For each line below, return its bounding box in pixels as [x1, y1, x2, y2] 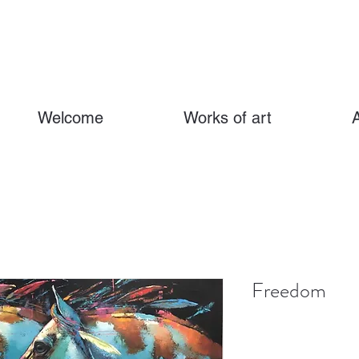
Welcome [38, 108, 103, 127]
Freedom [252, 276, 326, 305]
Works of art [184, 108, 272, 127]
